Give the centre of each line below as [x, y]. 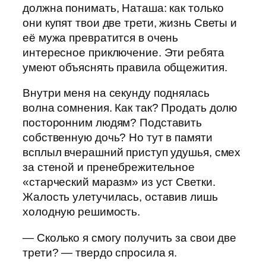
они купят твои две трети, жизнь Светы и [130, 23]
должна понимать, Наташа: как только [123, 8]
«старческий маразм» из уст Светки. [119, 182]
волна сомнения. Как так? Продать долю [130, 108]
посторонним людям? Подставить [113, 123]
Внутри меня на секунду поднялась [116, 93]
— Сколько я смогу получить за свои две [130, 237]
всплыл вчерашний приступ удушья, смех [132, 153]
